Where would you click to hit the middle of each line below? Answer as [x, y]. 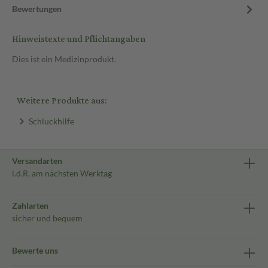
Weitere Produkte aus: [62, 101]
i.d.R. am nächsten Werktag [62, 173]
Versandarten [37, 161]
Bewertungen [37, 9]
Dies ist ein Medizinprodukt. [64, 59]
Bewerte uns [35, 250]
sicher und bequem [47, 218]
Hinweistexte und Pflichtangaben [79, 39]
